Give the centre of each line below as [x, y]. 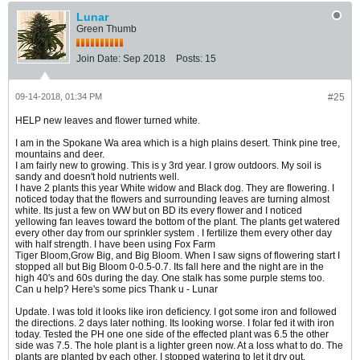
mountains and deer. [60, 154]
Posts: [189, 58]
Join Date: [98, 58]
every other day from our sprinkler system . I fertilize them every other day [174, 233]
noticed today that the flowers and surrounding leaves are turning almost [172, 199]
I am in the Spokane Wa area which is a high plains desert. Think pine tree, [178, 143]
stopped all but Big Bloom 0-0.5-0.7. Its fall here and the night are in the [170, 266]
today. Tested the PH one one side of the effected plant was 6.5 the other [172, 334]
